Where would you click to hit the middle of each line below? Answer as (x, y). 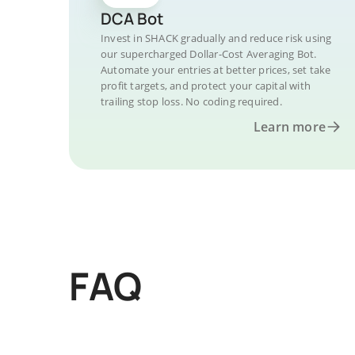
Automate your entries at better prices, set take (216, 70)
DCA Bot (132, 19)
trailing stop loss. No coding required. (191, 101)
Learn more (290, 127)
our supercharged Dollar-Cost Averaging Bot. (209, 54)
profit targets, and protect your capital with (206, 86)
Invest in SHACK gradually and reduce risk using (216, 38)
